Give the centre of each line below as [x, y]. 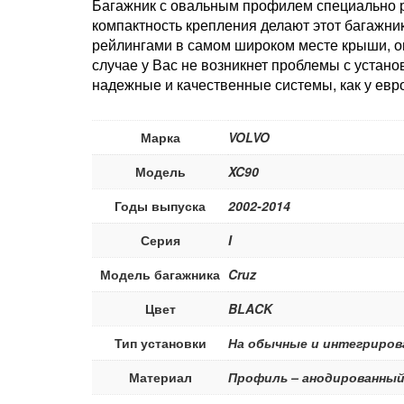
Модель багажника [160, 274]
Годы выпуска [160, 205]
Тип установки [160, 342]
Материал [160, 376]
